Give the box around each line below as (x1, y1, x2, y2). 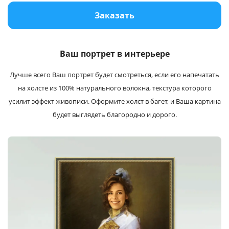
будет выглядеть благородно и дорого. (52, 110, 177, 120)
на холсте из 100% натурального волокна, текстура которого (17, 83, 212, 93)
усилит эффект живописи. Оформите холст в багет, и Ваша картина (8, 97, 221, 106)
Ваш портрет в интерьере (59, 48, 170, 60)
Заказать (95, 10, 134, 21)
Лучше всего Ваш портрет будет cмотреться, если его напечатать (10, 70, 219, 80)
